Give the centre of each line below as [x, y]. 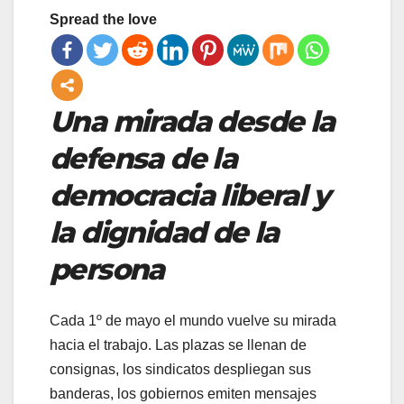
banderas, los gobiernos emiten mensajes [183, 393]
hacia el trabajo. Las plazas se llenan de [178, 344]
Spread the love [103, 20]
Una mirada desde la [192, 122]
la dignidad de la [164, 233]
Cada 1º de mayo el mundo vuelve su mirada [193, 320]
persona [107, 270]
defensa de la [143, 159]
